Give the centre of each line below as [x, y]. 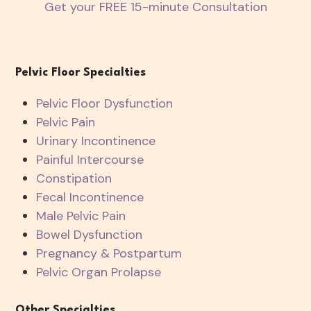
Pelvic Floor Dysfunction [105, 103]
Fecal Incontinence [90, 197]
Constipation [74, 178]
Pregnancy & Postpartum [109, 253]
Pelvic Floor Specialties [81, 73]
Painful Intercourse [90, 160]
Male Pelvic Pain [81, 216]
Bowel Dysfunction [90, 235]
